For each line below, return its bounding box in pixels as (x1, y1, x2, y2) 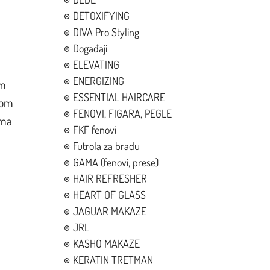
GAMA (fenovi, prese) (73, 155, 159, 169)
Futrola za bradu (73, 139, 140, 152)
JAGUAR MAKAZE (73, 204, 147, 218)
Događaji (73, 42, 108, 55)
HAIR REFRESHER (73, 172, 148, 185)
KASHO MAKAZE (73, 237, 140, 250)
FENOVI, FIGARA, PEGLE (73, 107, 172, 120)
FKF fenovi (73, 123, 117, 136)
